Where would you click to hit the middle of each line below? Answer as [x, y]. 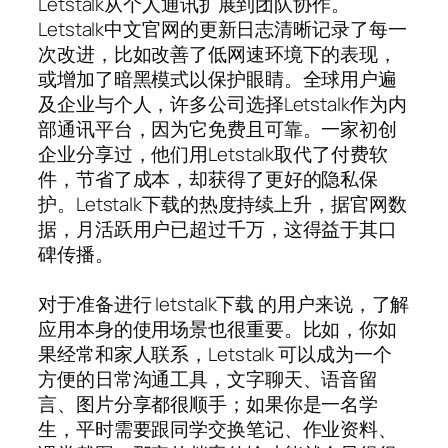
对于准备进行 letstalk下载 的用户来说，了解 [224, 303]
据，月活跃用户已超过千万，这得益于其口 [218, 228]
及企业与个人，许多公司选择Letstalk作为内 [222, 103]
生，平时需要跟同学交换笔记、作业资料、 [218, 428]
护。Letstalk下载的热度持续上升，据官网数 [222, 203]
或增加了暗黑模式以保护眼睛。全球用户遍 [218, 78]
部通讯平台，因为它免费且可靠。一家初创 [218, 128]
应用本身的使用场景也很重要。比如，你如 [218, 328]
